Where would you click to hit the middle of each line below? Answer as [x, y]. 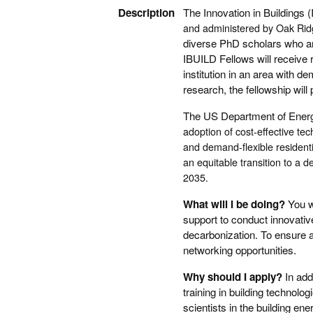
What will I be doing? [234, 204]
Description [146, 13]
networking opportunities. [239, 250]
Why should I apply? [232, 277]
